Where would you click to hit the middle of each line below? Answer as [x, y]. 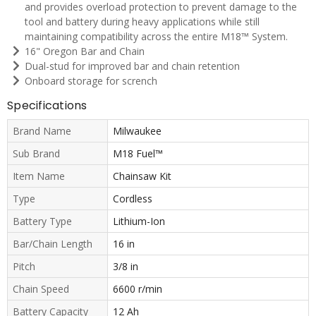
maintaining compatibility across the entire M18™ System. [156, 36]
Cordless [132, 198]
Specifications [47, 105]
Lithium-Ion [139, 221]
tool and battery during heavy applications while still [142, 21]
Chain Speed [41, 288]
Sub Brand [36, 153]
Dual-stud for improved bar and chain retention [132, 66]
